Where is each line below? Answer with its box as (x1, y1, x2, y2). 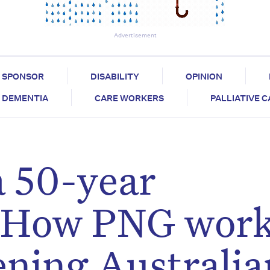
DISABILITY (90, 71, 139, 83)
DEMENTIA (2, 93, 48, 104)
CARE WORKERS (95, 93, 164, 104)
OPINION (185, 71, 222, 83)
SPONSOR (1, 71, 44, 83)
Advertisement (113, 31, 157, 40)
